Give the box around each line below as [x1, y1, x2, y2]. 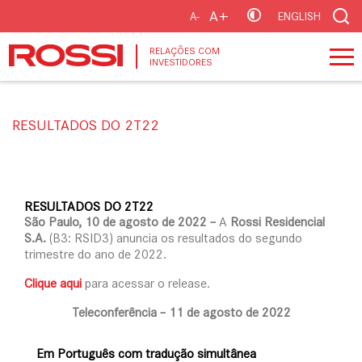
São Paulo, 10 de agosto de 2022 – [24, 214, 216, 229]
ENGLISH [278, 9, 321, 23]
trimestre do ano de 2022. [24, 246, 166, 262]
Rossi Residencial [230, 214, 325, 229]
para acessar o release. [82, 276, 210, 291]
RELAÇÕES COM [149, 45, 220, 57]
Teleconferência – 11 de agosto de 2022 [71, 305, 291, 320]
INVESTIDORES [149, 57, 213, 68]
